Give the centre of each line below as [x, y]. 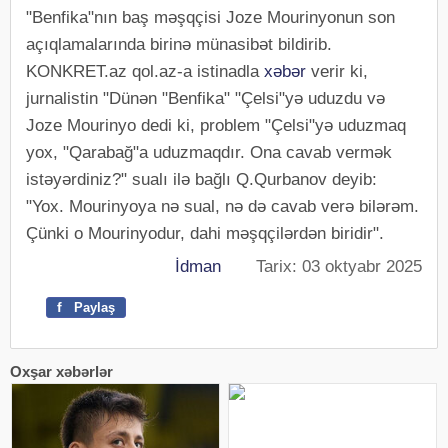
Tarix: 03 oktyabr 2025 [321, 266]
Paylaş [92, 307]
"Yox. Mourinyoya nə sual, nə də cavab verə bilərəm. [222, 206]
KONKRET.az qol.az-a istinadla [145, 71]
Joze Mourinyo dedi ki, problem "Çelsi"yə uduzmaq [216, 125]
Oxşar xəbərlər [61, 371]
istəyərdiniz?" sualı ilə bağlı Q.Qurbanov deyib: [201, 179]
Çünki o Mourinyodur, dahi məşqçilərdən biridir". [205, 233]
